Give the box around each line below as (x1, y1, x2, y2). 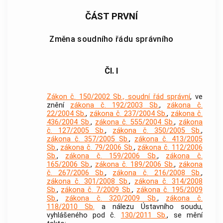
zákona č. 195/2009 (136, 186, 203, 195)
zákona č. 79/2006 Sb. (60, 143, 134, 152)
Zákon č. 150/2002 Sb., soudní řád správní (46, 93, 191, 102)
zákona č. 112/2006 (137, 143, 203, 152)
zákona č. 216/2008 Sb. (112, 169, 201, 178)
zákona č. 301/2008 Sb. (46, 177, 129, 186)
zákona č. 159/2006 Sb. (65, 152, 157, 161)
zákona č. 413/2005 (134, 135, 203, 144)
